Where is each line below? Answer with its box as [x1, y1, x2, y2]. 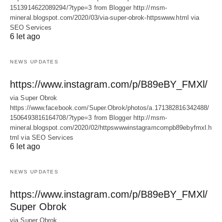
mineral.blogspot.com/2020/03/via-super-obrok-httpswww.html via [10, 14, 200, 21]
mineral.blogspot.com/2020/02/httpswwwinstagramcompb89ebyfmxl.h [10, 124, 212, 131]
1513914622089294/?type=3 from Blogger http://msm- [10, 4, 167, 11]
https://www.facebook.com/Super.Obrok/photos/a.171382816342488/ [10, 104, 210, 111]
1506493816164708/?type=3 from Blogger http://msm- [10, 114, 167, 121]
